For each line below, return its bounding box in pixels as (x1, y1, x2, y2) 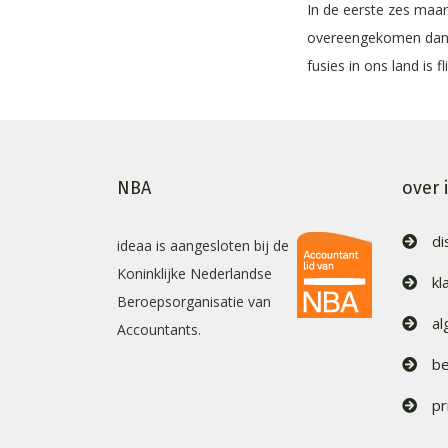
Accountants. (117, 320, 201, 339)
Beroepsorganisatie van (117, 292, 271, 311)
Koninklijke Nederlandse (117, 264, 272, 283)
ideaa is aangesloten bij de (117, 236, 289, 255)
